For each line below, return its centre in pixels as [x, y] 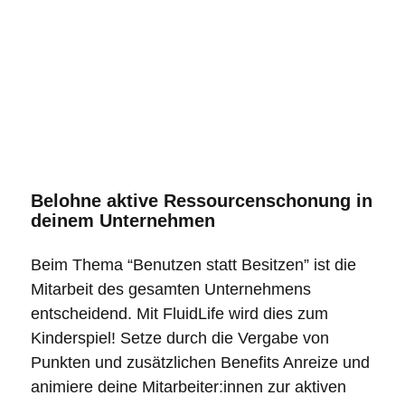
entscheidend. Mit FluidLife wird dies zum [179, 314]
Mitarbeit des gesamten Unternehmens [170, 290]
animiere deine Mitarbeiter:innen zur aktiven [188, 387]
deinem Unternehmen [122, 220]
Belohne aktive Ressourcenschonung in [201, 200]
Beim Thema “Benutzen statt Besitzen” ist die [193, 265]
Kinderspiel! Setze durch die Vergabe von [179, 339]
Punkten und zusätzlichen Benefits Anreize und [200, 363]
